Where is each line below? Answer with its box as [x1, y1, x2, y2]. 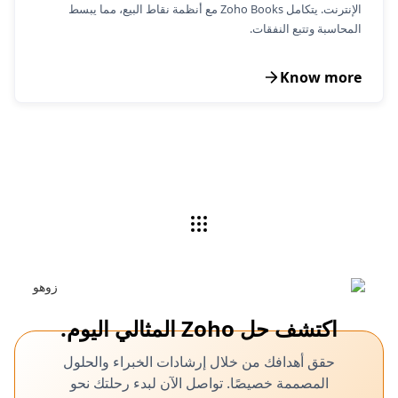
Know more [280, 68, 362, 88]
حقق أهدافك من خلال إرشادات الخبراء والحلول [63, 352, 335, 372]
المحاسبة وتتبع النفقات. [250, 20, 362, 37]
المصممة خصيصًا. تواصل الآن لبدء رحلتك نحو [69, 373, 329, 394]
